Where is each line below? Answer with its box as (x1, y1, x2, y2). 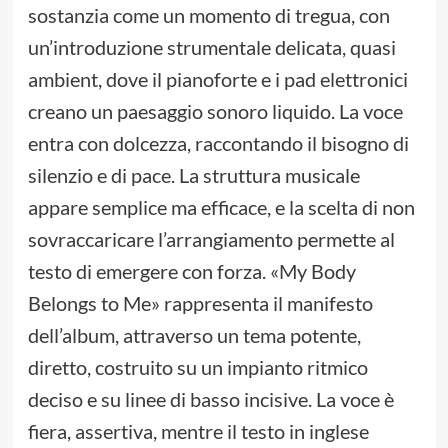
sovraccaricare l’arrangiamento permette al (27, 227, 395, 252)
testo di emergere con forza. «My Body (27, 259, 356, 284)
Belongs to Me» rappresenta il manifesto (27, 291, 373, 316)
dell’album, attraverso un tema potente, (27, 323, 361, 348)
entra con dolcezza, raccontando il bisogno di (27, 131, 409, 156)
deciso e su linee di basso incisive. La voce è (27, 387, 394, 412)
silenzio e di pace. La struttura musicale (27, 163, 360, 188)
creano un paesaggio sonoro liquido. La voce (27, 99, 403, 124)
